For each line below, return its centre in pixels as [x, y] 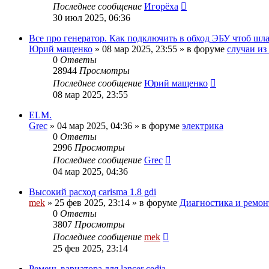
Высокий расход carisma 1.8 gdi [92, 192]
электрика [203, 125]
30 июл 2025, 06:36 [92, 17]
